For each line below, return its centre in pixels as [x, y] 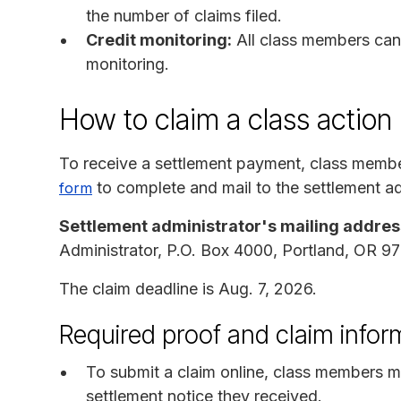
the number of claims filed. [184, 15]
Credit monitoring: [159, 39]
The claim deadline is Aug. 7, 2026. [188, 288]
